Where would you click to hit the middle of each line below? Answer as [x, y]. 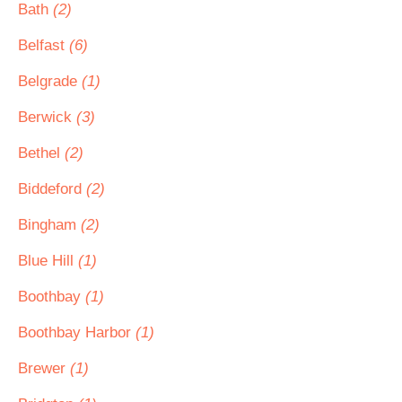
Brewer [44, 368]
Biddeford [52, 189]
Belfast [44, 45]
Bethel [41, 153]
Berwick [47, 117]
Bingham [49, 225]
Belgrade [50, 81]
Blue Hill [48, 261]
